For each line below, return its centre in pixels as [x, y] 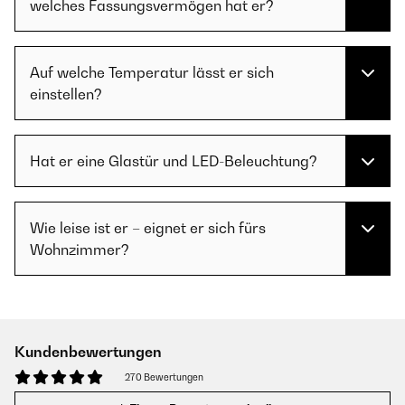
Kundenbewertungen [88, 352]
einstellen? [66, 94]
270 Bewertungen [164, 377]
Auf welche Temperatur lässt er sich [152, 73]
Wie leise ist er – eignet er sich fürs [148, 228]
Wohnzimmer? [80, 250]
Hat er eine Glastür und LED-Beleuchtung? [174, 161]
